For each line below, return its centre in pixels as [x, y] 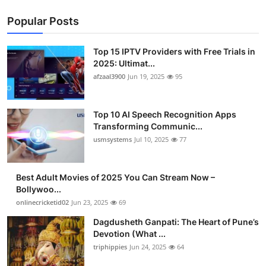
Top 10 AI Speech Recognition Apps [165, 114]
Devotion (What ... [129, 233]
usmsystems [113, 139]
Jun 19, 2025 [146, 76]
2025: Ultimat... [124, 63]
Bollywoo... [39, 189]
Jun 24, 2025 [148, 246]
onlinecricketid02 [42, 202]
